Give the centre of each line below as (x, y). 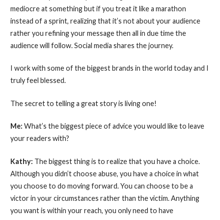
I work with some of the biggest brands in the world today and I (109, 68)
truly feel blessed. (38, 81)
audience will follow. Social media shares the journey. (92, 45)
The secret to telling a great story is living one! (83, 103)
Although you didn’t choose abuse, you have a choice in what (104, 173)
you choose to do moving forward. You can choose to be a (101, 186)
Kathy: (22, 161)
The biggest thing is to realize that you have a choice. (117, 161)
